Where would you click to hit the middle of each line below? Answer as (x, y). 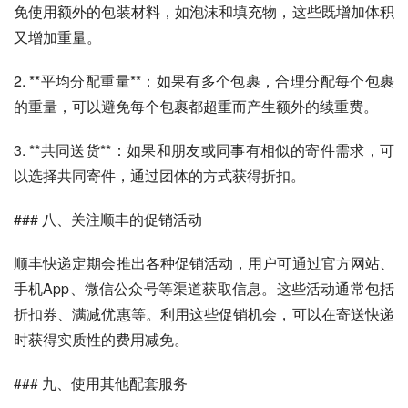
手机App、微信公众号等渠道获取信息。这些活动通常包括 (204, 288)
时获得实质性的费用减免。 (101, 339)
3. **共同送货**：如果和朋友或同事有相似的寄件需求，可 (204, 150)
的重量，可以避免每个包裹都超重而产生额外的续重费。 (196, 106)
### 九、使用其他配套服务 (101, 383)
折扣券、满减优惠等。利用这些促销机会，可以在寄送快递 (204, 314)
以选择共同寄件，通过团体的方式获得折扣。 (159, 175)
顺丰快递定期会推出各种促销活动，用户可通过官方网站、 (204, 263)
